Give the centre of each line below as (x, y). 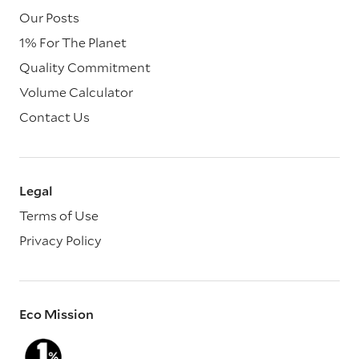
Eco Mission (56, 314)
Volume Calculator (76, 92)
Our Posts (49, 18)
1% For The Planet (73, 42)
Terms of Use (59, 216)
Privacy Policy (61, 240)
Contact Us (54, 117)
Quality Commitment (85, 67)
